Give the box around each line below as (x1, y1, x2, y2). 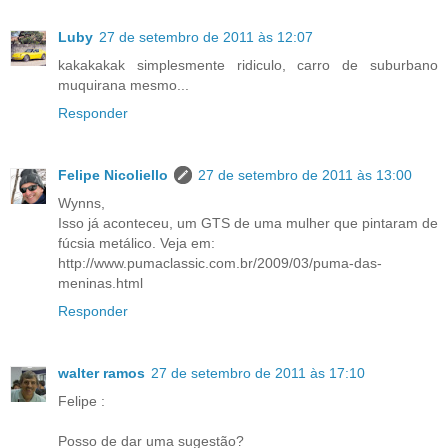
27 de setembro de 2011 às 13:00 (198, 167, 412, 184)
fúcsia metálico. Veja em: (58, 235, 215, 252)
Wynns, (58, 195, 105, 212)
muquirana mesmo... (58, 77, 189, 94)
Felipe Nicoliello (58, 167, 168, 184)
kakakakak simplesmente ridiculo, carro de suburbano (58, 57, 438, 74)
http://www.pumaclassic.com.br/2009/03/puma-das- (58, 255, 382, 272)
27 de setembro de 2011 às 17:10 (151, 365, 365, 382)
